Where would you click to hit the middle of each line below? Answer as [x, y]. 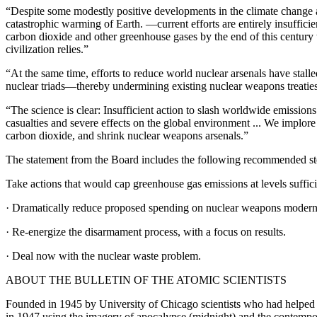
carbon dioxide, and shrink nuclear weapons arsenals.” [127, 136]
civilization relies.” [47, 49]
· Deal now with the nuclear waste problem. [103, 256]
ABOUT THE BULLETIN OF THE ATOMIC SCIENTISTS [146, 280]
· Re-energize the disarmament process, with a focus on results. [146, 232]
